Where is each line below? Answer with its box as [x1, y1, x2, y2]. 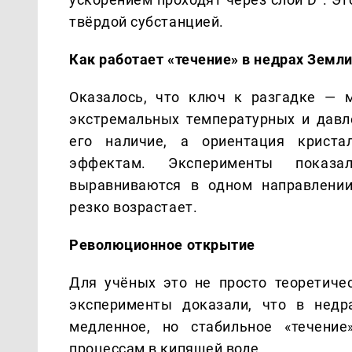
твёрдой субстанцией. [69, 13, 224, 30]
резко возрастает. [69, 198, 198, 215]
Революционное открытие [69, 236, 255, 253]
